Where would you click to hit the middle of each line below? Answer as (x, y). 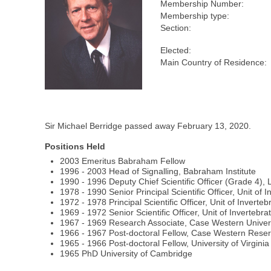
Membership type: (195, 16)
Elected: (176, 51)
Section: (176, 28)
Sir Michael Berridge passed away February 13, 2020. (148, 126)
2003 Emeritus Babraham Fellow (123, 161)
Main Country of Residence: (214, 63)
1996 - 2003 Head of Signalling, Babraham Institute (158, 171)
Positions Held (75, 147)
